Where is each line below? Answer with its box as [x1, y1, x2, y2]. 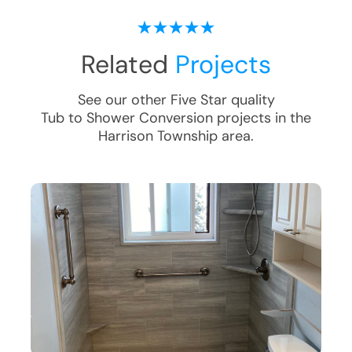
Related [81, 48, 175, 82]
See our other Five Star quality [77, 90, 275, 110]
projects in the [213, 108, 311, 128]
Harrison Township [98, 126, 218, 146]
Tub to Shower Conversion [41, 108, 213, 128]
